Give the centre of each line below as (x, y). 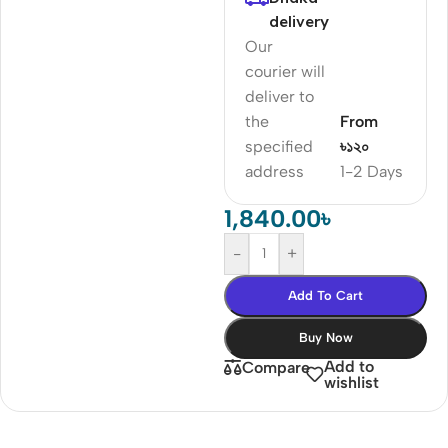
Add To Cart (325, 295)
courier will (285, 71)
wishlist (351, 382)
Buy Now (325, 337)
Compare (276, 367)
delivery (299, 21)
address (274, 171)
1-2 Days (371, 171)
